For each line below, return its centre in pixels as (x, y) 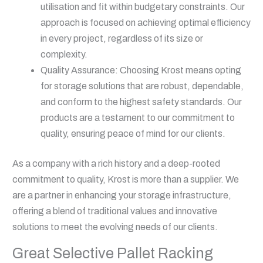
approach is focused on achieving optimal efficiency (145, 23)
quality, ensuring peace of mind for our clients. (133, 134)
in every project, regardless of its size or (122, 39)
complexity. (64, 55)
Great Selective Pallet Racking (112, 254)
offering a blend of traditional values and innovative (114, 211)
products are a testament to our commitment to (137, 118)
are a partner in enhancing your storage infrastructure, (122, 195)
